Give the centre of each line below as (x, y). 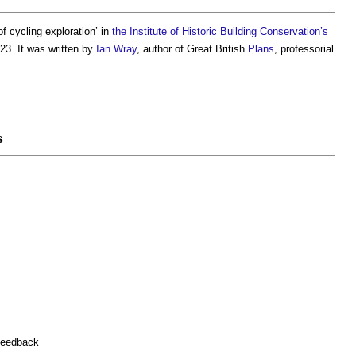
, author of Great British (192, 48)
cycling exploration (52, 31)
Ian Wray (116, 48)
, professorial (304, 48)
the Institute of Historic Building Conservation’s (220, 31)
